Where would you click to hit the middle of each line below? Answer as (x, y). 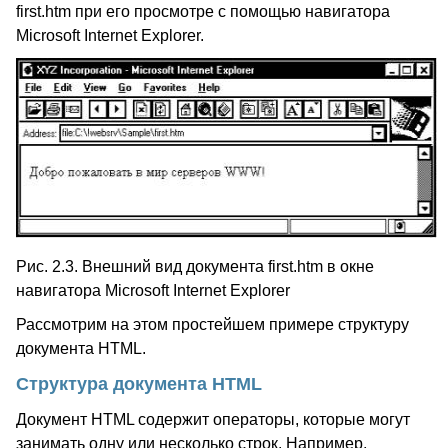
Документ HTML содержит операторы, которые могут (213, 419)
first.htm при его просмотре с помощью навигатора (203, 11)
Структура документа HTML (139, 384)
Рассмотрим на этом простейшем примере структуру (212, 324)
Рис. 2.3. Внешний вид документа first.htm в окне (195, 266)
